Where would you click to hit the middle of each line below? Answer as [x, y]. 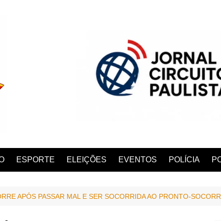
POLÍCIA [184, 159]
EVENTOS [138, 159]
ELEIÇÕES [87, 159]
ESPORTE [36, 159]
